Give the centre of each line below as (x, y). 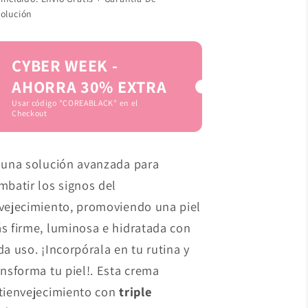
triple (134, 291)
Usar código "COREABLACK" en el (75, 103)
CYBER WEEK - (65, 66)
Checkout (30, 113)
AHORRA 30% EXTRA (89, 87)
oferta (60, 16)
